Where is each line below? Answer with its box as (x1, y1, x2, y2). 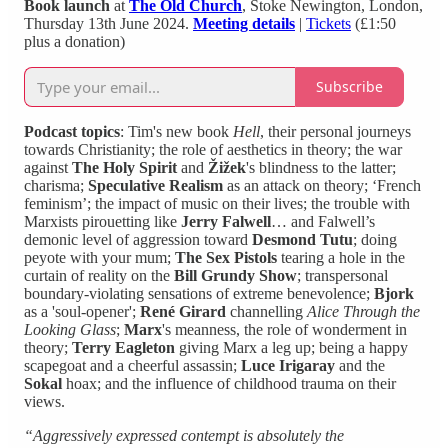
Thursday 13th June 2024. (24, 14, 193, 32)
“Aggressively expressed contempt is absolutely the (24, 426, 344, 444)
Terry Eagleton (72, 338, 175, 356)
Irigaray (279, 356, 335, 374)
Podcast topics (24, 122, 120, 140)
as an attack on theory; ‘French (223, 176, 421, 194)
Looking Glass (24, 320, 116, 338)
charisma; (24, 176, 88, 194)
